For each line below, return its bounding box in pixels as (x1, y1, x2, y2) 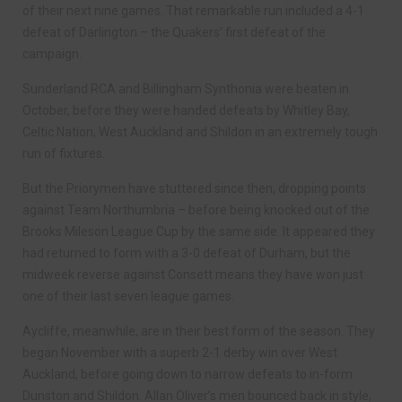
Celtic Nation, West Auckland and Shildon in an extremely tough (22, 125, 378, 140)
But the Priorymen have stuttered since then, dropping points (22, 181, 366, 197)
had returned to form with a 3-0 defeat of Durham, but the (22, 246, 351, 261)
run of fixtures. (22, 146, 105, 162)
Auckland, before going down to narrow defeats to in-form (22, 367, 353, 382)
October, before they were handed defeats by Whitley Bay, (22, 103, 350, 118)
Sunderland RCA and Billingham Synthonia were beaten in (22, 82, 349, 97)
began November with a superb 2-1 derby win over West (22, 345, 337, 361)
